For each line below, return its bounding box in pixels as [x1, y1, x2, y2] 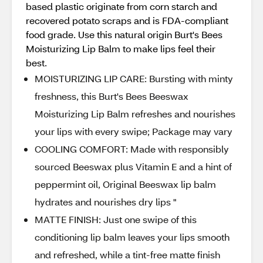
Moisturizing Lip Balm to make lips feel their [26, 42, 215, 55]
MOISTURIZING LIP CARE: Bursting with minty [35, 72, 233, 85]
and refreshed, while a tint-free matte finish [35, 248, 220, 261]
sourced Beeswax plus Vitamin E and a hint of [35, 160, 232, 173]
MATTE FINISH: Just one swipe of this [35, 213, 197, 225]
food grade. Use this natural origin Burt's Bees [26, 28, 222, 41]
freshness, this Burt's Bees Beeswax [35, 90, 188, 102]
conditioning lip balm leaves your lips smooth [35, 231, 230, 243]
